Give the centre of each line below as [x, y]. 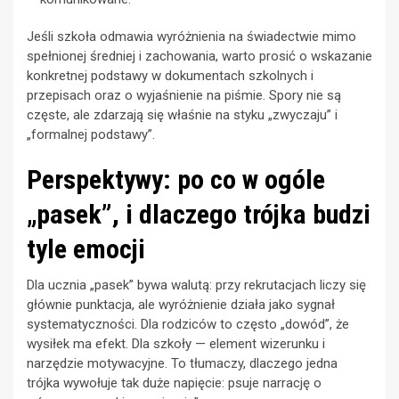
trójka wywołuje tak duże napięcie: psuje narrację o [174, 383]
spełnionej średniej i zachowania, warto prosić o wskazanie [199, 57]
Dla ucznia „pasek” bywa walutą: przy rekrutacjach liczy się [196, 285]
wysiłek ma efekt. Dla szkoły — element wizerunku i [176, 344]
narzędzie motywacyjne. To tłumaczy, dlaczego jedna [182, 364]
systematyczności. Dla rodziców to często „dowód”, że [188, 325]
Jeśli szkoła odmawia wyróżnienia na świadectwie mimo [191, 37]
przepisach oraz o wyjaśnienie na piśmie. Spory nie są [184, 96]
